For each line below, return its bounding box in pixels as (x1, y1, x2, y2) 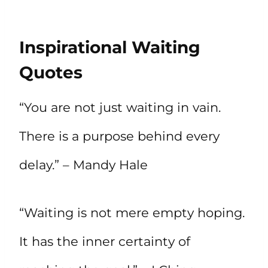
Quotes (19, 62, 83, 83)
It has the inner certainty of (19, 233, 190, 249)
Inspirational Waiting (19, 36, 200, 57)
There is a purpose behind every (19, 128, 220, 144)
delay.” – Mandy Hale (19, 157, 148, 172)
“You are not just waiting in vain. (19, 99, 221, 115)
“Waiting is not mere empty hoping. (19, 205, 245, 220)
